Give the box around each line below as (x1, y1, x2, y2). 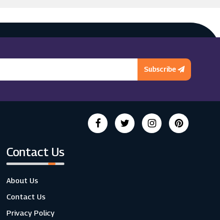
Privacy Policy (6, 208, 55, 217)
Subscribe (144, 65, 178, 73)
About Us (6, 176, 38, 185)
